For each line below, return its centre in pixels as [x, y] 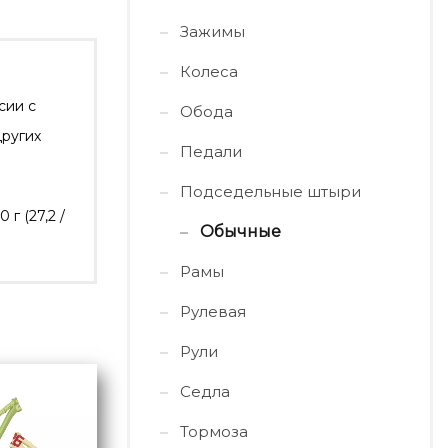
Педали [211, 151]
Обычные [240, 231]
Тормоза [214, 431]
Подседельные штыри [270, 191]
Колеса [209, 71]
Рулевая [213, 311]
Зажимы [212, 31]
